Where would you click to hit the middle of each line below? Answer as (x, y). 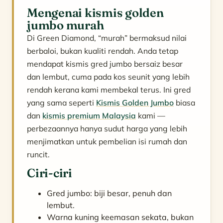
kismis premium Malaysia (89, 115)
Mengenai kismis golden (95, 12)
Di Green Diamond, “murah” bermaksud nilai (107, 38)
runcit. (38, 154)
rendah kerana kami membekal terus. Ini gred (109, 89)
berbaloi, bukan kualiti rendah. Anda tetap (103, 51)
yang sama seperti (61, 102)
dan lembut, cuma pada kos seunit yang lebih (108, 76)
